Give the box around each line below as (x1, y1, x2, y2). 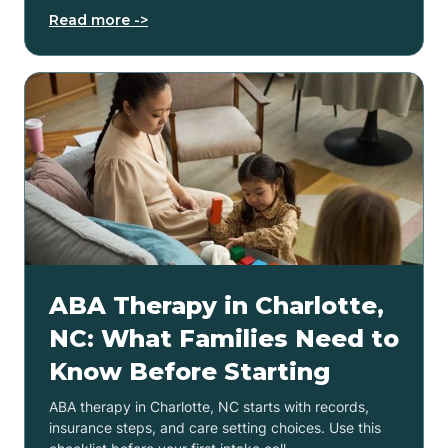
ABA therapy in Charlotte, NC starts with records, (49, 397, 369, 415)
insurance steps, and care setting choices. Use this (49, 418, 381, 436)
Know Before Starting (49, 356, 330, 386)
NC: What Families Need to (49, 323, 399, 353)
